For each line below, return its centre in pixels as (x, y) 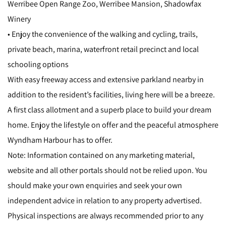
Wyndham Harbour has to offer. (60, 140)
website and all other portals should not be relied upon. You (107, 170)
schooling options (38, 64)
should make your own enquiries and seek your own (95, 185)
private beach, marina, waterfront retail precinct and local (103, 49)
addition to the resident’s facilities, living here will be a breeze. (111, 95)
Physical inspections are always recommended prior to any (105, 216)
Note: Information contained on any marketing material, (101, 155)
